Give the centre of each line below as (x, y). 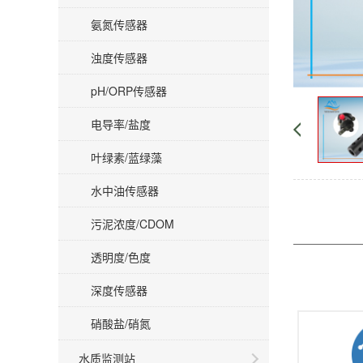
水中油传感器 (125, 190)
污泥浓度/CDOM (132, 224)
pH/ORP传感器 (129, 91)
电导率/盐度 (121, 124)
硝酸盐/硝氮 (121, 323)
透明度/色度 (121, 257)
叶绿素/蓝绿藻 (126, 157)
